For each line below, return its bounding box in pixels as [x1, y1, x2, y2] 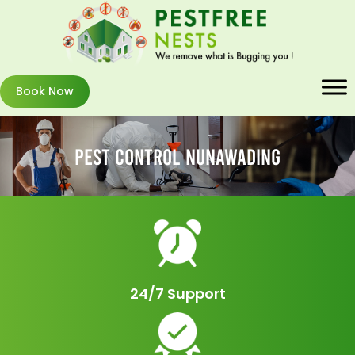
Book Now [16, 82, 74, 99]
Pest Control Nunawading [74, 142, 281, 170]
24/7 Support [129, 283, 226, 303]
